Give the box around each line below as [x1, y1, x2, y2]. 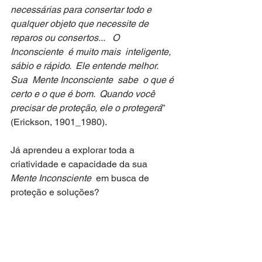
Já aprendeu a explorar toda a [11, 144, 137, 156]
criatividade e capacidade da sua [11, 158, 152, 170]
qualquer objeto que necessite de [11, 18, 151, 29]
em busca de [91, 173, 151, 184]
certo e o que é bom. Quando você [11, 88, 157, 99]
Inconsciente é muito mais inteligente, [11, 46, 173, 57]
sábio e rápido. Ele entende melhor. [11, 60, 165, 71]
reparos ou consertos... [11, 32, 105, 43]
